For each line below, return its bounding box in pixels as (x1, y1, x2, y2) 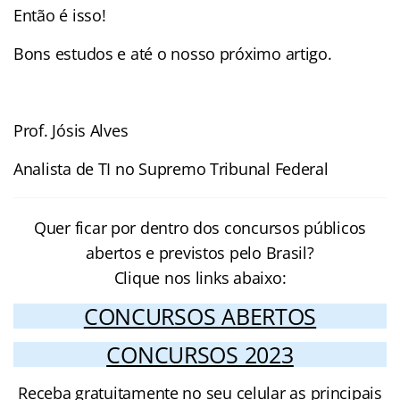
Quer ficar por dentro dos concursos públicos (33, 216, 367, 238)
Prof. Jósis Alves (13, 119, 129, 141)
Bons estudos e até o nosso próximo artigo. (13, 42, 332, 64)
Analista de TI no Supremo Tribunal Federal (13, 157, 329, 179)
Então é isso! (13, 4, 111, 26)
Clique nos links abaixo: (113, 266, 287, 288)
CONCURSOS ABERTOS (83, 300, 317, 331)
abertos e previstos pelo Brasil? (86, 241, 314, 263)
